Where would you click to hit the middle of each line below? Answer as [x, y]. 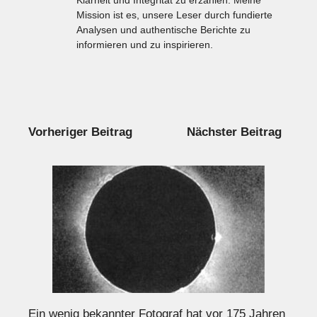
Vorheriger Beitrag [80, 132]
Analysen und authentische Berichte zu [163, 30]
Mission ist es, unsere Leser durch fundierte [174, 15]
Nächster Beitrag [234, 132]
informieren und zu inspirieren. [145, 45]
